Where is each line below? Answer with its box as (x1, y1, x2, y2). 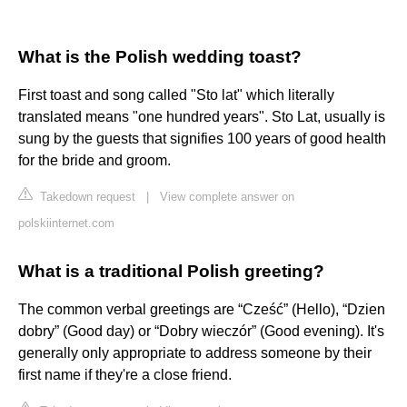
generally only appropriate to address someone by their (18, 345, 372, 362)
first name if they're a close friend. (18, 367, 232, 383)
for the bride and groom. (18, 153, 171, 169)
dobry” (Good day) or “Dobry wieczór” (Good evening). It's (18, 323, 384, 340)
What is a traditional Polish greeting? (18, 262, 324, 282)
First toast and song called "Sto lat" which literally (18, 87, 334, 104)
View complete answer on (160, 190, 294, 204)
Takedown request (36, 190, 135, 204)
